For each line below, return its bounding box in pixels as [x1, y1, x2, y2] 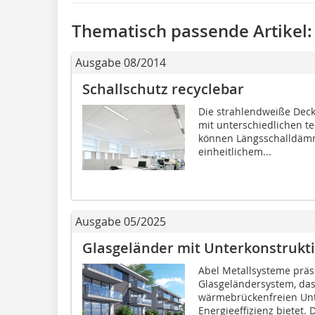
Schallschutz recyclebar [82, 79, 244, 98]
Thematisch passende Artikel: [72, 19, 312, 42]
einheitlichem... [198, 144, 271, 158]
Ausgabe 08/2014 [75, 54, 166, 70]
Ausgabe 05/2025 [75, 213, 166, 229]
